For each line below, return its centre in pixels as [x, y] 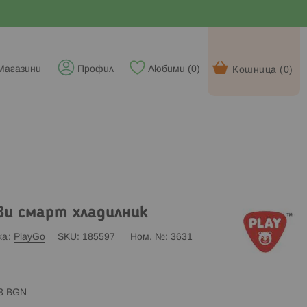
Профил [96, 70]
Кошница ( [258, 70]
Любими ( [170, 70]
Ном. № [147, 237]
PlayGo [29, 237]
